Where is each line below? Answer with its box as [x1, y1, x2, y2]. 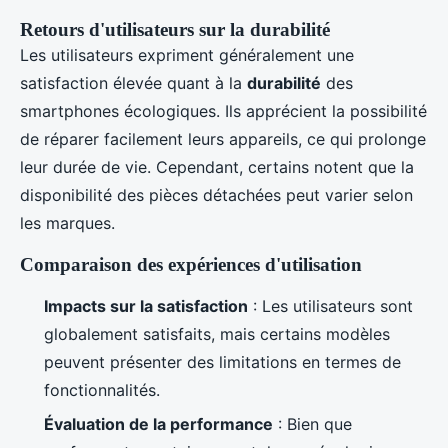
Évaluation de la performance [44, 414, 273, 435]
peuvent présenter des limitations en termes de [44, 352, 401, 372]
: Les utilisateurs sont [248, 296, 413, 316]
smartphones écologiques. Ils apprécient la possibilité [20, 101, 427, 121]
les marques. [20, 213, 115, 233]
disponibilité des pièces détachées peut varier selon [20, 185, 413, 205]
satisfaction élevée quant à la [20, 73, 247, 93]
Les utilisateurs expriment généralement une [20, 45, 354, 65]
